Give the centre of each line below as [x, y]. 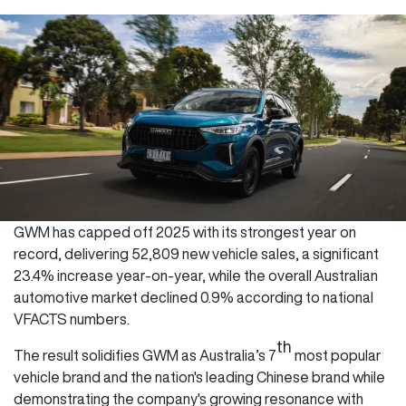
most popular [337, 355]
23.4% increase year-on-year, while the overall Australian [196, 275]
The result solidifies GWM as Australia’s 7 [145, 355]
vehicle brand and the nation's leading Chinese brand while [199, 377]
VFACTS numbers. [74, 319]
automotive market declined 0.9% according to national [193, 297]
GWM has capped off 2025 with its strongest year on [185, 232]
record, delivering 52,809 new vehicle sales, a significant [196, 253]
